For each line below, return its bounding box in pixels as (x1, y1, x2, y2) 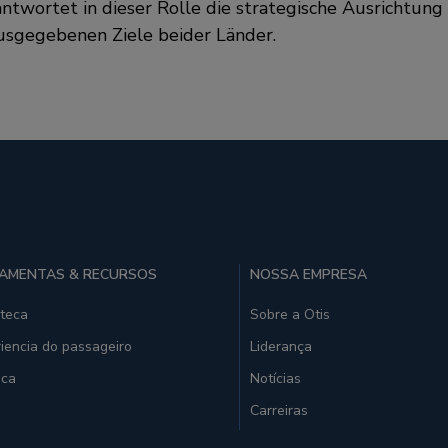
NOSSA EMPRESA (250, 264, 367, 284)
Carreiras (250, 400, 308, 420)
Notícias (250, 368, 301, 388)
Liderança (250, 336, 312, 356)
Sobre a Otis (250, 304, 330, 324)
